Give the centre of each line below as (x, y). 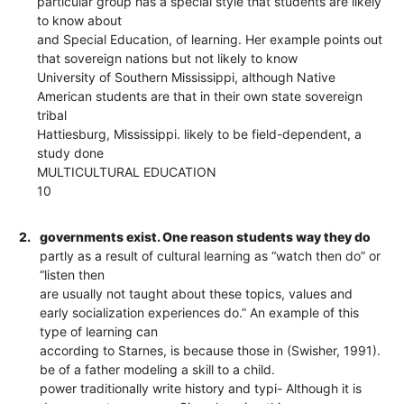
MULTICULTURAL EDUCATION (127, 171)
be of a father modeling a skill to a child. (158, 369)
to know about (80, 20)
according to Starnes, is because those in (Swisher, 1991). (211, 350)
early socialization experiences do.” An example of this (200, 312)
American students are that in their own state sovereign (200, 96)
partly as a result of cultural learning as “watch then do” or (211, 255)
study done (71, 152)
